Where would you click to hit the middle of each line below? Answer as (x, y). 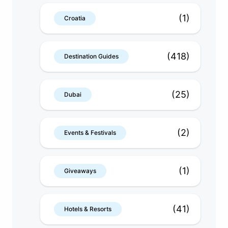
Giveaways (80, 170)
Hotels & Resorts (88, 209)
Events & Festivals (90, 132)
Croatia (75, 18)
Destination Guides (91, 56)
